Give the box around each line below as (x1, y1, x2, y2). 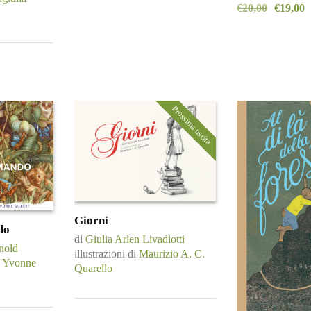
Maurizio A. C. (139, 248, 205, 260)
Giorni (74, 214, 108, 227)
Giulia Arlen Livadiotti (85, 233, 185, 246)
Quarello (74, 262, 112, 275)
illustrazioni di (74, 248, 139, 260)
